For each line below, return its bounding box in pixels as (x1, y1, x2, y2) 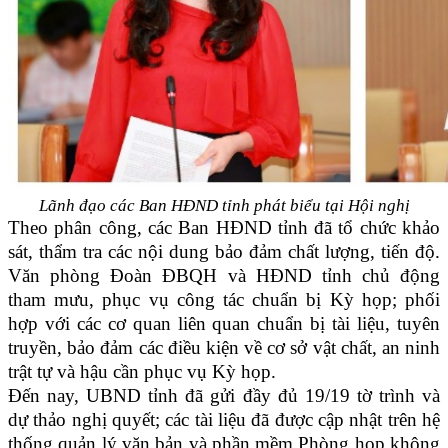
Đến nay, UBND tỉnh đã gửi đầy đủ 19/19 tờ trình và (8, 385, 440, 407)
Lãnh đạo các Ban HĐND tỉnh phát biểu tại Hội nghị (38, 196, 410, 216)
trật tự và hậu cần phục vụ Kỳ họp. (8, 361, 276, 383)
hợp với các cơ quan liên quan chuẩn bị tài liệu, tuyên (8, 313, 440, 335)
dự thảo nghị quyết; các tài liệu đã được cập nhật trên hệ (8, 409, 440, 431)
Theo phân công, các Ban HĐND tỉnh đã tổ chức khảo (8, 217, 440, 239)
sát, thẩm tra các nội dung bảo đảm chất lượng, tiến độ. (8, 241, 440, 263)
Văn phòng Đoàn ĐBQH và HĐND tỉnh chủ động (8, 265, 440, 287)
